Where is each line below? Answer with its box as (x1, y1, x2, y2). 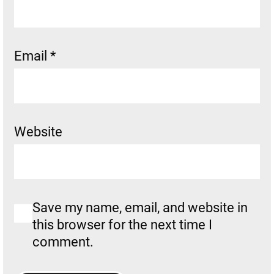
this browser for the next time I (32, 217, 212, 233)
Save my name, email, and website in (32, 200, 248, 216)
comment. (32, 234, 94, 250)
